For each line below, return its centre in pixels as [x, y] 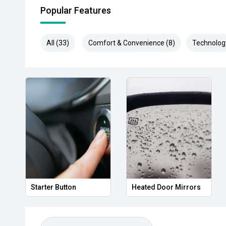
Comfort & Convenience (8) [132, 43]
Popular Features [76, 10]
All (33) [58, 43]
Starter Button [53, 187]
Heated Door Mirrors [166, 187]
